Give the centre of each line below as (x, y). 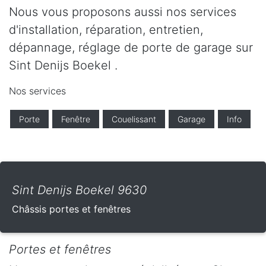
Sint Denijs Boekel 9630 (79, 190)
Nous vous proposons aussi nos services (123, 12)
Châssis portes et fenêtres (71, 209)
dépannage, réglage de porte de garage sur (131, 47)
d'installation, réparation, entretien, (106, 29)
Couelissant (134, 119)
